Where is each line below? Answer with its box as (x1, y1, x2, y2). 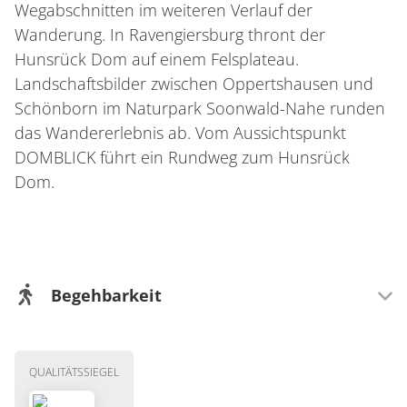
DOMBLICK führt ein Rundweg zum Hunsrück (15, 146, 350, 168)
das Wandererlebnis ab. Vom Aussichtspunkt (15, 122, 346, 144)
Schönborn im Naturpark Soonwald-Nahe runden (15, 97, 385, 119)
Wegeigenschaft (51, 337, 165, 357)
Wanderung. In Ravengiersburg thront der (15, 24, 325, 45)
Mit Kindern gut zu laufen (73, 366, 233, 386)
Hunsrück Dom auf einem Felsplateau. (15, 48, 299, 70)
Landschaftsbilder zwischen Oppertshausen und (15, 73, 373, 94)
